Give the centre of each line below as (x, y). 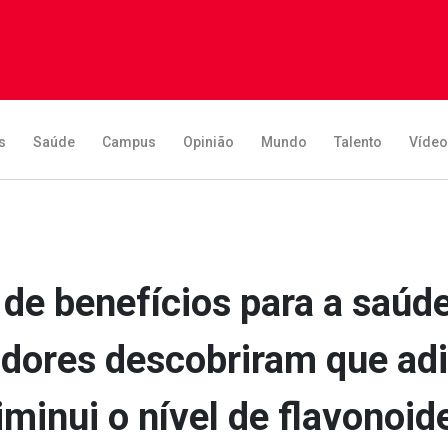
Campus (129, 141)
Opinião (208, 141)
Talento (358, 141)
